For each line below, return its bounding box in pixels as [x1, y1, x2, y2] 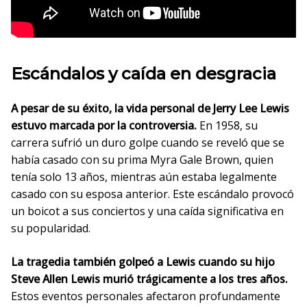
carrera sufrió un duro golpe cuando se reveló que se [11, 135, 284, 150]
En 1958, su [197, 118, 258, 133]
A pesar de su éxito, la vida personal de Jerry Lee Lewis [11, 101, 289, 116]
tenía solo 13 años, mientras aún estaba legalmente [11, 169, 277, 184]
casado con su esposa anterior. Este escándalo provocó [11, 186, 294, 201]
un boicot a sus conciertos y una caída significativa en [11, 204, 284, 219]
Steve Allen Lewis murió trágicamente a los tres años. [11, 271, 288, 286]
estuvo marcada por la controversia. [11, 118, 197, 133]
